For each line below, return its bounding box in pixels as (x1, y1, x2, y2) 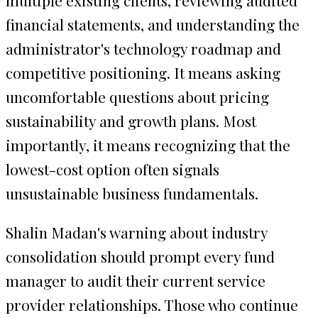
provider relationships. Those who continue (6, 294, 298, 314)
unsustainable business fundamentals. (6, 182, 258, 203)
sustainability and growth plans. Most (6, 110, 256, 131)
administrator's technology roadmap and (6, 38, 281, 58)
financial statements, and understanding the (6, 13, 300, 34)
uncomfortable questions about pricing (6, 86, 269, 106)
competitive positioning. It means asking (6, 62, 280, 82)
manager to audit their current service (6, 270, 265, 290)
